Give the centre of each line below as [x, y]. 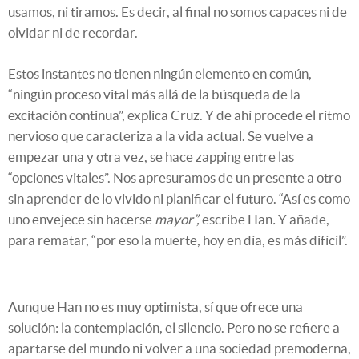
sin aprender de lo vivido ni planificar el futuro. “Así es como [179, 199]
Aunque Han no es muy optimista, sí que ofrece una [155, 307]
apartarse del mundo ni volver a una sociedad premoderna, [179, 349]
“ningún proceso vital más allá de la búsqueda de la [154, 95]
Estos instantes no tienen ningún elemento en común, [160, 74]
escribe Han [236, 220]
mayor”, [177, 220]
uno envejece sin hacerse [81, 220]
